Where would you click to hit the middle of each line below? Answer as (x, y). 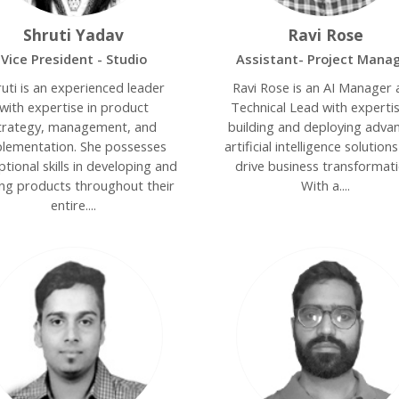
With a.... (325, 185)
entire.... (74, 205)
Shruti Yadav (74, 35)
